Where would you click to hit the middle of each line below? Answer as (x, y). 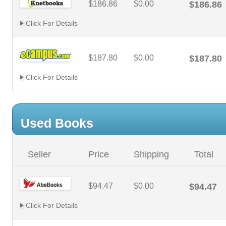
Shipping (151, 154)
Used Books (57, 123)
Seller (39, 154)
